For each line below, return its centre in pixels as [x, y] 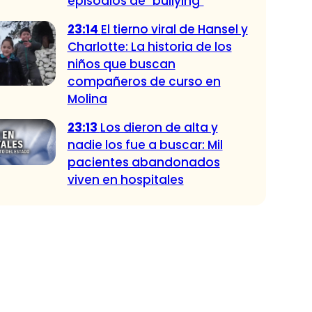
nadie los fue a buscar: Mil [145, 145]
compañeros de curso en [144, 82]
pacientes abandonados [143, 163]
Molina [87, 99]
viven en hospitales [125, 180]
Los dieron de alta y [159, 128]
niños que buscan [121, 64]
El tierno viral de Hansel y [174, 30]
